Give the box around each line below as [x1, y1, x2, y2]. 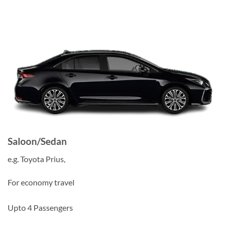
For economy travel [8, 177, 74, 187]
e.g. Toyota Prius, [8, 154, 65, 164]
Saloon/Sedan [8, 135, 67, 147]
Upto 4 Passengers [8, 202, 73, 212]
